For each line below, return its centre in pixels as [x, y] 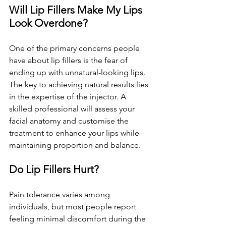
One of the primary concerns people [75, 48]
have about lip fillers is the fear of [69, 60]
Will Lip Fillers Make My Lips [77, 10]
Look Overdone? [48, 23]
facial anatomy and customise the [70, 121]
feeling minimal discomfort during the [78, 219]
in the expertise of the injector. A [69, 97]
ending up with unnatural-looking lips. [78, 72]
